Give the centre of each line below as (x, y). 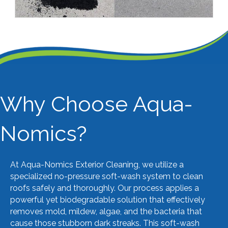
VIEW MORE (114, 12)
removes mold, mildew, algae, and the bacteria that (106, 211)
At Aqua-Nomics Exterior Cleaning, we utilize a (97, 164)
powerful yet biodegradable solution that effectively (108, 199)
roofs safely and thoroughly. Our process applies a (105, 188)
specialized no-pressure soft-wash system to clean (107, 176)
